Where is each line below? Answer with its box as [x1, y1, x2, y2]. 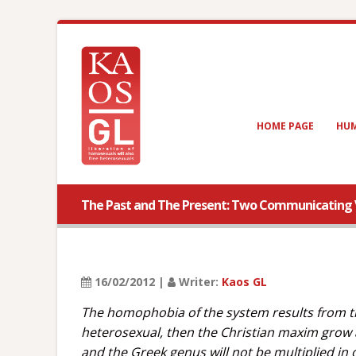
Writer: [176, 274, 222, 289]
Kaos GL [222, 274, 267, 289]
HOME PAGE [257, 119, 314, 133]
